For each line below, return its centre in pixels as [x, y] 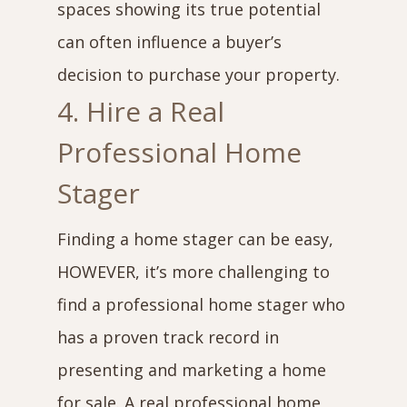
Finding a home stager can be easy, [195, 239]
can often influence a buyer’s [169, 42]
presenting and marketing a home [191, 370]
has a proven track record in [168, 337]
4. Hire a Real [140, 111]
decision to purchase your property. [198, 74]
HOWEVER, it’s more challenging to [193, 272]
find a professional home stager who [201, 304]
